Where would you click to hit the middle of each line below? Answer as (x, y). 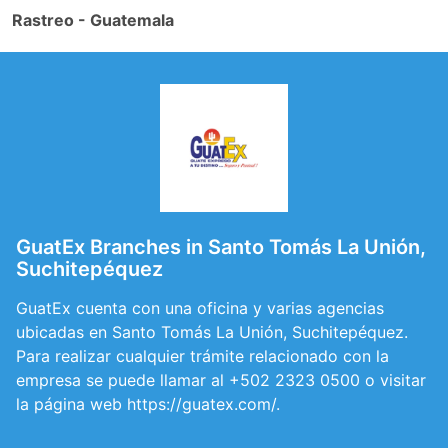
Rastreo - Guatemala (93, 20)
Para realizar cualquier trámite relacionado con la (202, 356)
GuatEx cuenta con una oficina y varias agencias (200, 308)
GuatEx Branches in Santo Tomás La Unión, (221, 247)
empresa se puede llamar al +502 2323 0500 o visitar (221, 380)
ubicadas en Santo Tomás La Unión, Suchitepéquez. (212, 332)
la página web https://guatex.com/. (148, 404)
